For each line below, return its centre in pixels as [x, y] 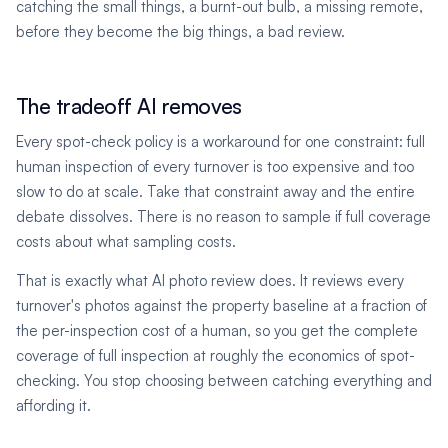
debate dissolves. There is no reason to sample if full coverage [223, 217]
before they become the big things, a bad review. [180, 32]
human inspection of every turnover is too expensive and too [215, 167]
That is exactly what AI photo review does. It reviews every [210, 281]
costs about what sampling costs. [126, 242]
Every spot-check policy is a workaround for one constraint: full [220, 142]
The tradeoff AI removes [129, 106]
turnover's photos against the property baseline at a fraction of [221, 306]
